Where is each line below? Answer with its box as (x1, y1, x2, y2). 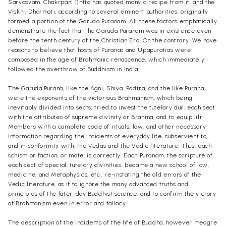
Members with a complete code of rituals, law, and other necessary (8, 123, 206, 130)
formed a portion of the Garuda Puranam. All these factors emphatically (8, 17, 217, 25)
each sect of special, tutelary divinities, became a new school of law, (8, 161, 209, 168)
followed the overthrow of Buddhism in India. (8, 65, 140, 73)
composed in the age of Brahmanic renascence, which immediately (8, 55, 205, 63)
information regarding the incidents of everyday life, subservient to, (8, 132, 208, 140)
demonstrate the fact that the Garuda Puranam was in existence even (8, 27, 211, 34)
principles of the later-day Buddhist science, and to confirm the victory (8, 190, 216, 197)
